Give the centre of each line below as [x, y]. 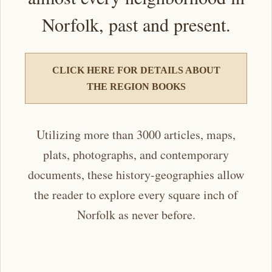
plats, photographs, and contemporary [136, 154]
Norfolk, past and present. [136, 24]
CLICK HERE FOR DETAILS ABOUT [136, 70]
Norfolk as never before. [136, 214]
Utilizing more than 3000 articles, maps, [136, 134]
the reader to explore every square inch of [136, 194]
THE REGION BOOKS [136, 86]
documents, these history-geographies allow [136, 174]
